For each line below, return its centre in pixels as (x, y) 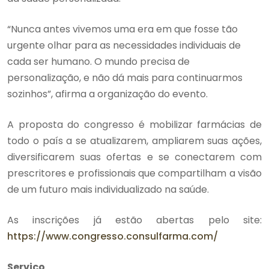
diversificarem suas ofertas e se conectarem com (134, 157)
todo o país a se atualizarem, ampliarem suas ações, (134, 141)
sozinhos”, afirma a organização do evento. (107, 94)
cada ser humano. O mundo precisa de (98, 61)
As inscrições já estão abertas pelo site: (134, 220)
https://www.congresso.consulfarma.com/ (113, 236)
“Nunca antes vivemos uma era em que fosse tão (122, 29)
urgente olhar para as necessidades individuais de (124, 45)
